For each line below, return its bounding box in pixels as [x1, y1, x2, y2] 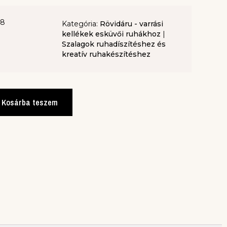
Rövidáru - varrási [100, 19, 163, 28]
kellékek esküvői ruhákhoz [62, 29, 161, 39]
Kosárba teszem [2, 96, 58, 108]
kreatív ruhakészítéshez [62, 49, 150, 59]
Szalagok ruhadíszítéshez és [62, 39, 166, 49]
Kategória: [62, 19, 100, 28]
